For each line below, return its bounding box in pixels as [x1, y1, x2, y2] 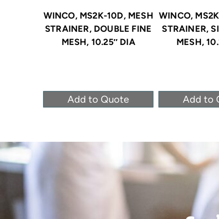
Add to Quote [67, 93, 130, 105]
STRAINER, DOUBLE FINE [45, 23, 152, 34]
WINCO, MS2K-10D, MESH [43, 10, 153, 21]
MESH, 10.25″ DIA [61, 36, 135, 47]
